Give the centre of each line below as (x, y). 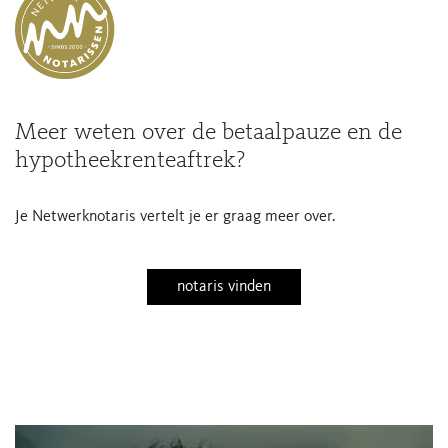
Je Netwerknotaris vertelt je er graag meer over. (175, 217)
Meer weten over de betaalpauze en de (208, 133)
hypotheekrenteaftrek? (130, 161)
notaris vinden (224, 287)
